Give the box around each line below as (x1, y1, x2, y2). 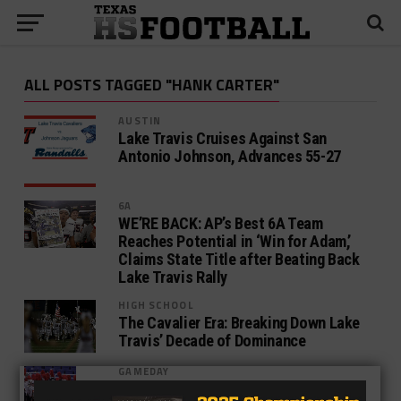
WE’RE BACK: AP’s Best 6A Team (118, 214, 323, 233)
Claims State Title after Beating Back (118, 250, 360, 269)
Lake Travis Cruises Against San (118, 129, 327, 148)
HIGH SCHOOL (118, 297, 193, 312)
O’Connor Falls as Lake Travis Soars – (118, 380, 363, 399)
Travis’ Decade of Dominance (118, 331, 306, 350)
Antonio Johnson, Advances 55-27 (118, 147, 341, 166)
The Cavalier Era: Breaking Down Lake (118, 313, 361, 332)
